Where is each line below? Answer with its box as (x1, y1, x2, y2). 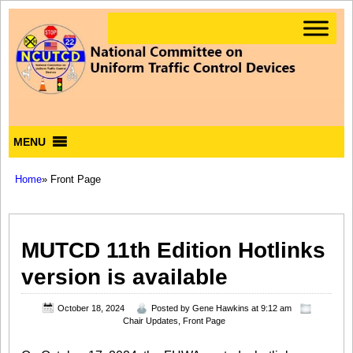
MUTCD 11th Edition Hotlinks (21, 237, 325, 262)
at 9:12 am (248, 303, 292, 314)
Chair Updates (123, 316, 179, 326)
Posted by (150, 303, 192, 314)
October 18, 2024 (57, 303, 124, 314)
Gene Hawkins (191, 303, 249, 314)
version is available (21, 264, 228, 289)
